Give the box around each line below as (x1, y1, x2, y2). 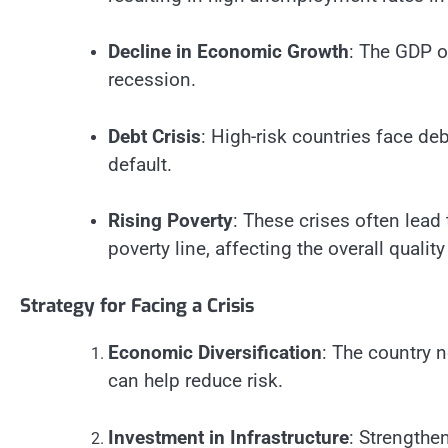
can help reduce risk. (108, 369, 283, 393)
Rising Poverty (108, 209, 233, 233)
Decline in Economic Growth (108, 40, 349, 64)
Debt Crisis (108, 124, 201, 148)
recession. (108, 68, 196, 92)
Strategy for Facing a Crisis (20, 292, 254, 318)
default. (108, 152, 172, 176)
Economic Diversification (108, 341, 322, 365)
